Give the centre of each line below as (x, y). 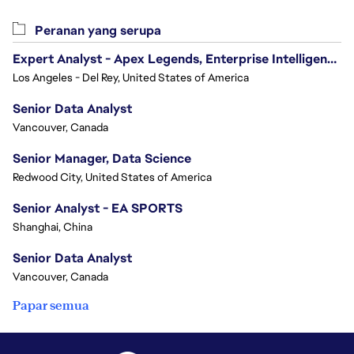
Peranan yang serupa (96, 31)
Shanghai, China (53, 227)
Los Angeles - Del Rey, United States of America (131, 78)
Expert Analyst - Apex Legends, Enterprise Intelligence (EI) (332, 59)
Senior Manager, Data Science (102, 159)
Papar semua (51, 306)
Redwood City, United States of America (112, 177)
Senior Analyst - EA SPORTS (98, 209)
